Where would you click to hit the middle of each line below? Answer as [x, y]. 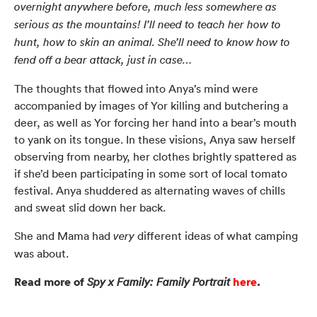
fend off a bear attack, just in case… [103, 59]
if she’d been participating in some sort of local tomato [151, 173]
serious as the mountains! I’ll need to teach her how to [148, 24]
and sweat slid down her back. [90, 207]
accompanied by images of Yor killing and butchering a [151, 105]
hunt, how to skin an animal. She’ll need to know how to [152, 42]
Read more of [51, 281]
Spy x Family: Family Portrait [158, 282]
